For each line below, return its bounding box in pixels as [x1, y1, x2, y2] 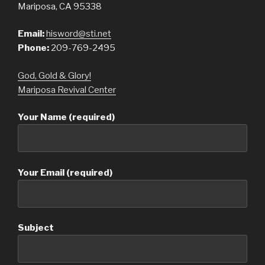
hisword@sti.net [46, 28, 111, 40]
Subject [18, 222, 54, 234]
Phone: [18, 43, 49, 54]
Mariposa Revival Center [18, 84, 116, 95]
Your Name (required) [18, 112, 115, 123]
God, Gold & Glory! [18, 70, 91, 81]
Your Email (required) [18, 167, 112, 178]
